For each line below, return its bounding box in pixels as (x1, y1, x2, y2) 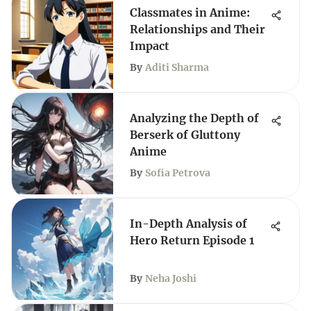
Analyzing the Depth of (130, 111, 259, 125)
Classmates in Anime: (130, 6, 250, 19)
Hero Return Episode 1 (130, 233, 254, 247)
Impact (130, 39, 169, 53)
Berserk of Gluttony (130, 128, 240, 142)
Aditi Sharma (145, 61, 209, 74)
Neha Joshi (145, 272, 196, 285)
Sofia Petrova (145, 167, 210, 179)
